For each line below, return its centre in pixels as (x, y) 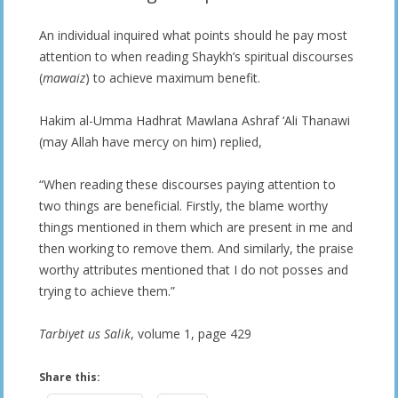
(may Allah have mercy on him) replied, (151, 141)
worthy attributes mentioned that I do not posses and (194, 269)
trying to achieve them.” (107, 291)
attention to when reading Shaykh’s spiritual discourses (196, 56)
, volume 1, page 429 (191, 333)
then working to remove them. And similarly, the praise (196, 248)
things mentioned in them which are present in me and (196, 227)
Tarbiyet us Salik (85, 333)
